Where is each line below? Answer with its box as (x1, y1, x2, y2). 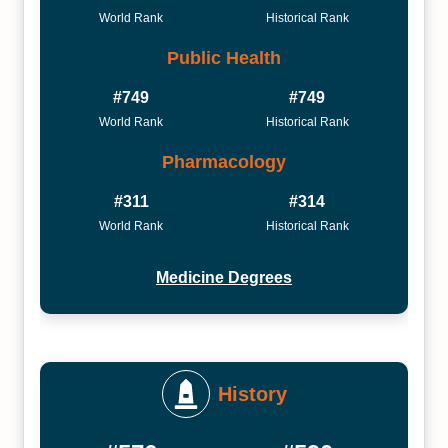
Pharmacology (162, 151, 286, 172)
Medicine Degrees (156, 269, 292, 286)
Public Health (167, 47, 281, 68)
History (217, 383, 287, 405)
